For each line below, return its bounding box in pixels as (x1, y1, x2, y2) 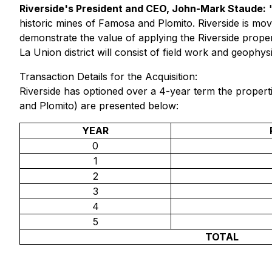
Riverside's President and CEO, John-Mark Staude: (19, 2, 266, 15)
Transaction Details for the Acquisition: (19, 70, 197, 83)
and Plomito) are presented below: (19, 100, 178, 112)
